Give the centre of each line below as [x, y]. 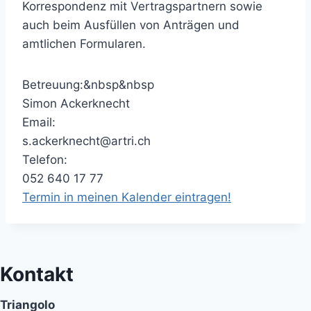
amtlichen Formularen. [84, 44]
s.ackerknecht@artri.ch [86, 141]
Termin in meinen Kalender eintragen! [127, 197]
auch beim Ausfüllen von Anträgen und [131, 25]
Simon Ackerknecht [76, 103]
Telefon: [45, 160]
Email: [39, 122]
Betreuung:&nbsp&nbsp [88, 85]
